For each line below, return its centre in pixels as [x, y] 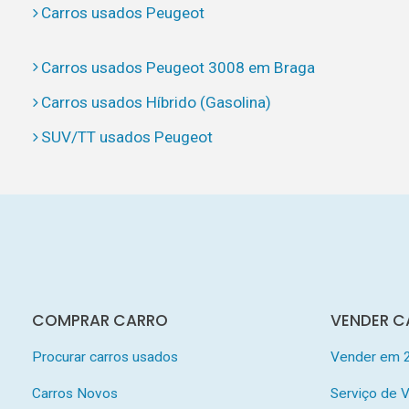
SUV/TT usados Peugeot [126, 137]
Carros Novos [74, 393]
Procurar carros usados [105, 357]
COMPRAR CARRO [100, 320]
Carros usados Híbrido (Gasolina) [156, 102]
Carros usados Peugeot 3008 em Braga [178, 67]
